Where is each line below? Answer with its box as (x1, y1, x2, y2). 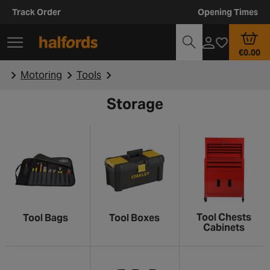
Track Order (12, 7, 61, 17)
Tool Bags (22, 211, 68, 224)
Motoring (20, 68, 62, 81)
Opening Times (198, 7, 258, 17)
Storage (107, 95, 163, 113)
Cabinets (203, 221, 245, 234)
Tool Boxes (109, 211, 160, 224)
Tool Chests (196, 210, 252, 224)
